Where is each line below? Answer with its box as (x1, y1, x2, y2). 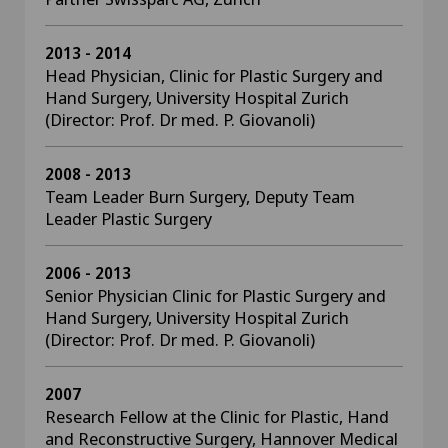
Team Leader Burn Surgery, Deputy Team (45, 185, 355, 208)
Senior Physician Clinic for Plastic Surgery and (45, 284, 386, 307)
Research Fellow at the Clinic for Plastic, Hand (45, 405, 389, 428)
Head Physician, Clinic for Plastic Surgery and (45, 64, 383, 87)
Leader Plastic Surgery (45, 207, 212, 230)
